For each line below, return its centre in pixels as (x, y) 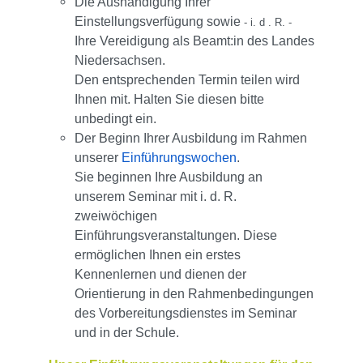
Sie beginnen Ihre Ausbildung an (169, 177)
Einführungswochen (179, 158)
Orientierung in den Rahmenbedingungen (194, 294)
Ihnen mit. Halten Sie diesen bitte (169, 100)
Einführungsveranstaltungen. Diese (176, 236)
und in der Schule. (127, 333)
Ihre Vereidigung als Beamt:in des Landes (194, 41)
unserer (98, 158)
